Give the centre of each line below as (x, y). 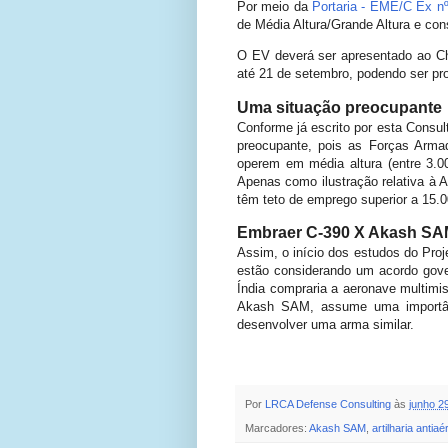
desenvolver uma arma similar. (325, 324)
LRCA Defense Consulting (328, 404)
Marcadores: (277, 428)
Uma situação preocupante (339, 107)
